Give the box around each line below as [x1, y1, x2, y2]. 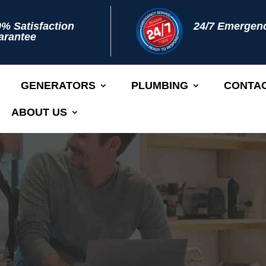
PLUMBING [131, 80, 188, 91]
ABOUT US [11, 106, 67, 118]
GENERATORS [21, 80, 96, 91]
